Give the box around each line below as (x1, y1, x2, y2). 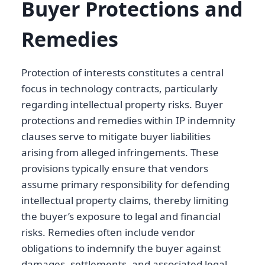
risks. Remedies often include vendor (21, 225, 195, 239)
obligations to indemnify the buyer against (21, 241, 221, 255)
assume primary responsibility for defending (21, 177, 230, 191)
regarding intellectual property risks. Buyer (21, 97, 223, 111)
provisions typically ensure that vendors (21, 161, 208, 175)
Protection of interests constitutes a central (21, 65, 224, 79)
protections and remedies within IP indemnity (21, 113, 235, 127)
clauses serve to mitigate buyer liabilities (21, 129, 211, 143)
